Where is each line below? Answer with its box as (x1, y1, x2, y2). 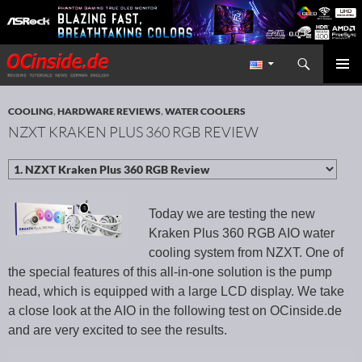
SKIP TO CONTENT (8, 71, 106, 86)
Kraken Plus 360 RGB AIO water (149, 226, 335, 241)
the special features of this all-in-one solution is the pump (8, 265, 332, 280)
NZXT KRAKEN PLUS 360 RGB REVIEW (8, 123, 259, 141)
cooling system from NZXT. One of (149, 246, 343, 260)
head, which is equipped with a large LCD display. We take (8, 284, 344, 299)
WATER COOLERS (165, 105, 246, 118)
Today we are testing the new (149, 207, 315, 221)
